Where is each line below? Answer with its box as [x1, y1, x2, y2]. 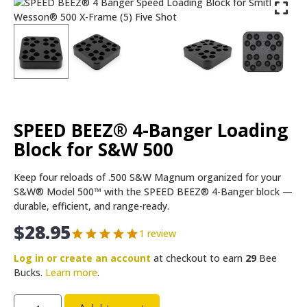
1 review [139, 227, 176, 241]
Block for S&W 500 [14, 137, 173, 162]
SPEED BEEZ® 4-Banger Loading [14, 118, 288, 143]
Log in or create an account [14, 251, 151, 265]
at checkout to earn [151, 251, 245, 265]
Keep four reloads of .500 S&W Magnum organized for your [14, 171, 281, 184]
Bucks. [14, 266, 45, 280]
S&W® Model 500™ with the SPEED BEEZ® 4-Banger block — [14, 185, 293, 199]
